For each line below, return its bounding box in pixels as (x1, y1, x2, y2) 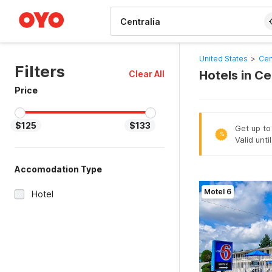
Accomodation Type (15, 164, 102, 174)
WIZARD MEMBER (24, 2, 84, 10)
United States (199, 54, 248, 63)
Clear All (128, 69, 165, 79)
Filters (15, 62, 65, 81)
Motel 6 (203, 187, 231, 196)
